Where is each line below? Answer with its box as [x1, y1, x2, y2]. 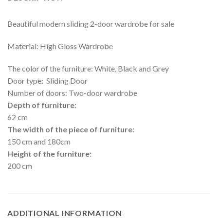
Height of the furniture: [7, 148, 91, 158]
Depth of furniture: [7, 100, 76, 109]
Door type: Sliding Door [7, 75, 88, 85]
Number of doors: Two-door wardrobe [7, 88, 137, 97]
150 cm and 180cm [7, 136, 71, 146]
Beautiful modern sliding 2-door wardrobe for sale [7, 19, 174, 29]
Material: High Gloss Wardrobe [7, 41, 113, 51]
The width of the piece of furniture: [7, 124, 134, 134]
